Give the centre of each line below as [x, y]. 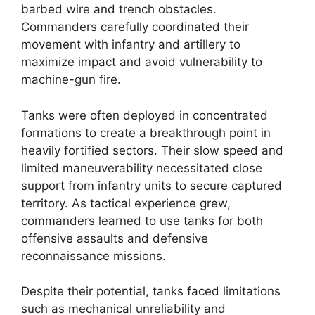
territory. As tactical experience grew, [126, 203]
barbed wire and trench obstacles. [119, 9]
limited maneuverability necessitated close [142, 168]
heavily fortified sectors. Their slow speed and [152, 150]
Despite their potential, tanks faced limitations [151, 291]
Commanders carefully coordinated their [135, 27]
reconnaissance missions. [94, 256]
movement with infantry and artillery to [131, 44]
